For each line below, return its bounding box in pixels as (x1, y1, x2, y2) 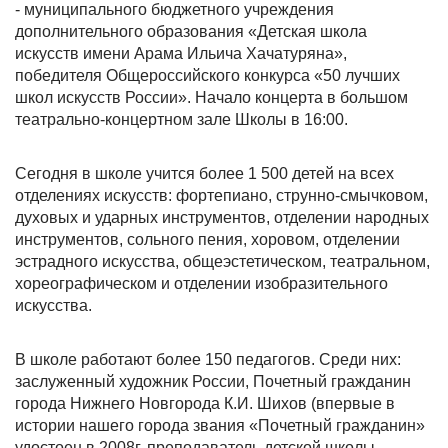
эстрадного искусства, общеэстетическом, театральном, (15, 253, 430, 270)
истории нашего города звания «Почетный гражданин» (15, 417, 425, 434)
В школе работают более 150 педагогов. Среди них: (15, 351, 401, 368)
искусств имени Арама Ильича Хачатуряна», (15, 45, 347, 62)
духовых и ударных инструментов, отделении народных (15, 209, 429, 226)
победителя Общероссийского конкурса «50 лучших (15, 67, 400, 84)
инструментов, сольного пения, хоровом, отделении (15, 231, 400, 248)
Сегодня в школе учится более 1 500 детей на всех (15, 165, 394, 182)
